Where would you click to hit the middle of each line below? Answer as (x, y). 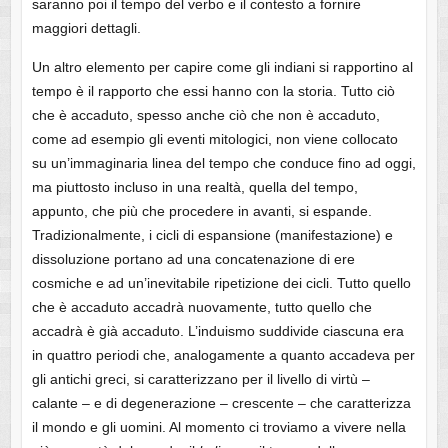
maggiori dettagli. (86, 28)
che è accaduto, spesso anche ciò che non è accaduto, (205, 115)
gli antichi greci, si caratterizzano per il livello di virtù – (200, 379)
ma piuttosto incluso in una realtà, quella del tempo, (194, 187)
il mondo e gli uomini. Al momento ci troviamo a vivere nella (218, 427)
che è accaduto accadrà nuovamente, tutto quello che (201, 307)
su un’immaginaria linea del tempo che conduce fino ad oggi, (223, 163)
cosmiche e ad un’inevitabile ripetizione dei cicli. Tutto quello (221, 283)
